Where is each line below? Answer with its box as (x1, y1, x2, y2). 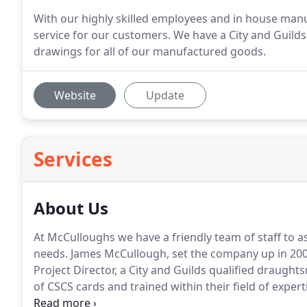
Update (146, 88, 184, 103)
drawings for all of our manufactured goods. (34, 44, 266, 59)
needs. (34, 246, 68, 261)
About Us (34, 197, 108, 219)
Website (53, 88, 96, 103)
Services (34, 146, 112, 172)
